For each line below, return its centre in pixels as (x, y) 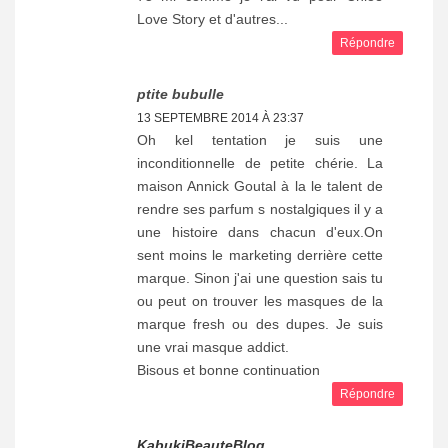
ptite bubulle (180, 93)
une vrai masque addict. (213, 346)
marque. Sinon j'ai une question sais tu (260, 277)
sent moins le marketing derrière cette (260, 254)
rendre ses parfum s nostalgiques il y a (260, 208)
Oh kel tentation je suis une (260, 139)
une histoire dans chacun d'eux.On (260, 231)
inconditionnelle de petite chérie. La (260, 162)
